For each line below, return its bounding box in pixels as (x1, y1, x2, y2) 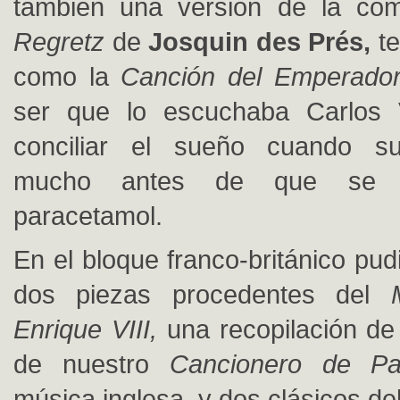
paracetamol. (13, 201, 162, 230)
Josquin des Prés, (148, 27, 379, 56)
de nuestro (13, 349, 170, 379)
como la (13, 62, 121, 91)
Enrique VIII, (13, 314, 167, 344)
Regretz (13, 27, 104, 56)
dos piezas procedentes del (13, 279, 391, 309)
